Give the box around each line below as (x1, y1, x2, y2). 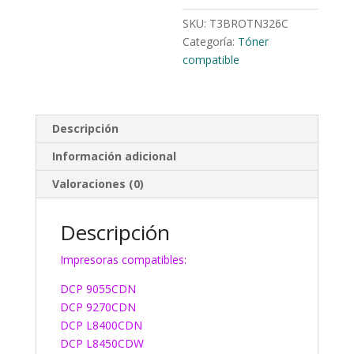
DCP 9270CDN (59, 299, 136, 314)
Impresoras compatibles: (59, 252, 186, 267)
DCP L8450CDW (59, 336, 144, 351)
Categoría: (183, 34, 239, 49)
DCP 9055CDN (59, 281, 136, 296)
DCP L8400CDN (59, 318, 142, 333)
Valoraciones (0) (51, 176, 144, 191)
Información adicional (51, 149, 176, 164)
